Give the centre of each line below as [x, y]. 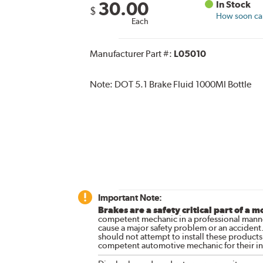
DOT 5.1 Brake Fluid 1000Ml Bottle [183, 85]
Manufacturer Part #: [131, 54]
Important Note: [130, 198]
